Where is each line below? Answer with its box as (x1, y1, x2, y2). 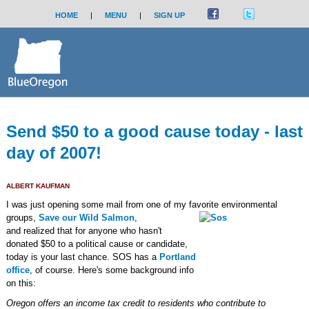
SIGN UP (153, 11, 185, 19)
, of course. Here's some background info (29, 265, 194, 275)
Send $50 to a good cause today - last (6, 122, 303, 141)
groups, (6, 212, 39, 223)
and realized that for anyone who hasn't (6, 226, 162, 236)
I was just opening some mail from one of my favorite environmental (6, 199, 277, 210)
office (6, 265, 30, 275)
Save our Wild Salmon (38, 212, 134, 223)
